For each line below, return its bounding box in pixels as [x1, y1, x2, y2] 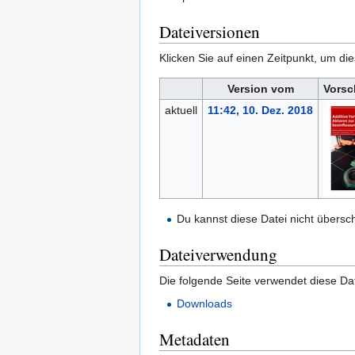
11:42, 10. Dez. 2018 [207, 104, 313, 117]
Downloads [177, 297, 233, 311]
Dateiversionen [159, 21, 260, 44]
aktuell [164, 104, 197, 117]
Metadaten [159, 328, 230, 351]
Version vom [227, 82, 294, 96]
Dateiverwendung [159, 243, 277, 266]
